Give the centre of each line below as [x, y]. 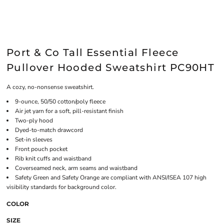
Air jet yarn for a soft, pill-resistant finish [69, 111]
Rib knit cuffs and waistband [53, 158]
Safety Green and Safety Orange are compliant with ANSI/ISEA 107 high [111, 177]
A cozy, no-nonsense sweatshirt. [50, 87]
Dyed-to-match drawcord [49, 130]
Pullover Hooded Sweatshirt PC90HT [111, 67]
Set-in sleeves [34, 139]
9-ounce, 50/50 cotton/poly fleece [60, 101]
